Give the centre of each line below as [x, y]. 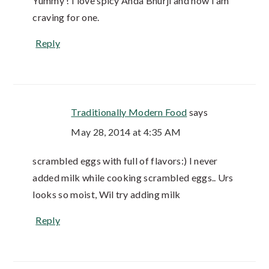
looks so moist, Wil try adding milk [107, 195]
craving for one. [66, 17]
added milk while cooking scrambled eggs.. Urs [133, 178]
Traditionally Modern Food [129, 112]
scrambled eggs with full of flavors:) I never [125, 161]
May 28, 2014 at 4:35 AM [126, 132]
